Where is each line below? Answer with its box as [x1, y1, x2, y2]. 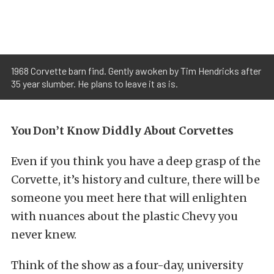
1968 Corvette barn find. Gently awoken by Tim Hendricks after [11, 64, 261, 76]
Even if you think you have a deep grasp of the [11, 154, 261, 168]
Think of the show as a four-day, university [11, 257, 243, 272]
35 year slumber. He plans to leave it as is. [11, 77, 178, 89]
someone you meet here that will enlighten [11, 190, 247, 205]
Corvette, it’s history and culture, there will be [11, 172, 260, 187]
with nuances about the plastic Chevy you [11, 209, 238, 223]
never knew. [11, 227, 76, 242]
